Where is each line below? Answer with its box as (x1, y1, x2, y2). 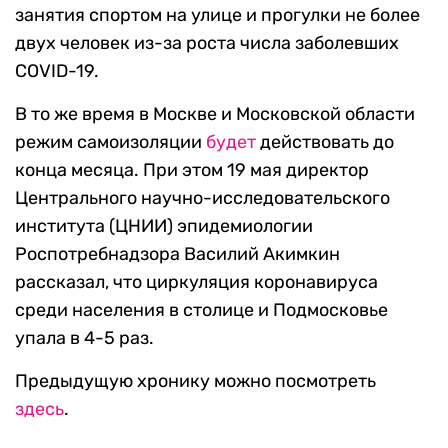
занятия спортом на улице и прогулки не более (15, 3, 420, 26)
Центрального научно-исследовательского (15, 186, 390, 209)
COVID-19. (15, 59, 99, 82)
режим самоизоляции (15, 130, 206, 153)
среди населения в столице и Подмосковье (15, 298, 388, 321)
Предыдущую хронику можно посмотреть (15, 369, 376, 392)
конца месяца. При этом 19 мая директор (15, 158, 369, 181)
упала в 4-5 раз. (15, 326, 154, 349)
